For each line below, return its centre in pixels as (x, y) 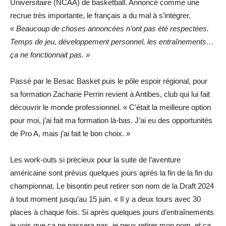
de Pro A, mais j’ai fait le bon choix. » (70, 133)
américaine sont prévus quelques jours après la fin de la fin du (111, 173)
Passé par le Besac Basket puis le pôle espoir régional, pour (109, 81)
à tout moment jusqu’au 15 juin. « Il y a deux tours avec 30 (105, 199)
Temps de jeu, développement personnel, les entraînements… (112, 41)
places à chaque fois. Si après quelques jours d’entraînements (112, 212)
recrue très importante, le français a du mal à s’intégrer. (100, 15)
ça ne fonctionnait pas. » (50, 54)
